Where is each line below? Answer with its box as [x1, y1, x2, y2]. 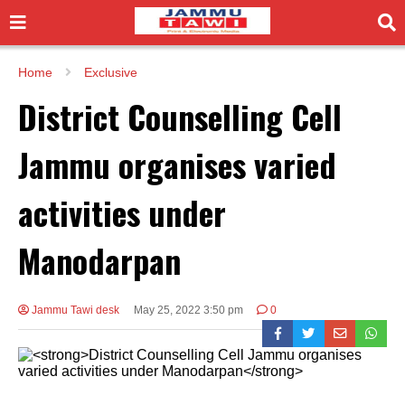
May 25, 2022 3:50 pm [133, 303, 243, 316]
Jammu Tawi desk [29, 303, 119, 316]
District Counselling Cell [18, 91, 342, 140]
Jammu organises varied [18, 139, 336, 188]
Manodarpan [18, 235, 181, 284]
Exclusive [84, 65, 137, 80]
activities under [18, 187, 226, 236]
